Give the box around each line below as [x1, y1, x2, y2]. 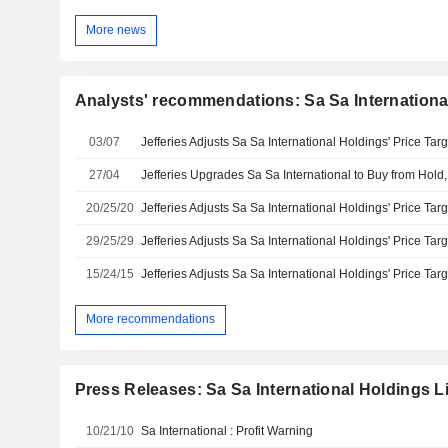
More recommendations [85, 312, 215, 327]
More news [85, 22, 146, 37]
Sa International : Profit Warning [141, 423, 314, 438]
